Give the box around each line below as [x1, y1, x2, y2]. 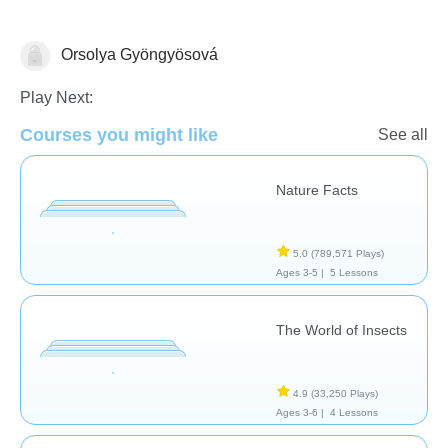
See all [378, 125, 428, 143]
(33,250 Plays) [311, 387, 378, 399]
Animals [20, 49, 78, 67]
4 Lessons [329, 406, 378, 418]
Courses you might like [20, 124, 218, 145]
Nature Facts [276, 181, 358, 198]
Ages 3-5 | [276, 266, 324, 278]
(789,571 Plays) [311, 247, 384, 259]
